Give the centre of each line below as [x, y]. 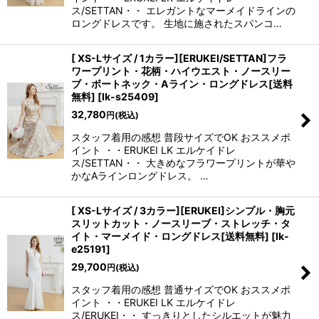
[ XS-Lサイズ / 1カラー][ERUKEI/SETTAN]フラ [179, 58]
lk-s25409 [128, 96]
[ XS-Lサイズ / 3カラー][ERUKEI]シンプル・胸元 [183, 210]
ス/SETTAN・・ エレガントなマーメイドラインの [183, 10]
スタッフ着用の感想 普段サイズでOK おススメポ [181, 137]
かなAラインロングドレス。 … [140, 176]
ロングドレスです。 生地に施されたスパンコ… [177, 23]
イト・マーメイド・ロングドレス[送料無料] [170, 236]
